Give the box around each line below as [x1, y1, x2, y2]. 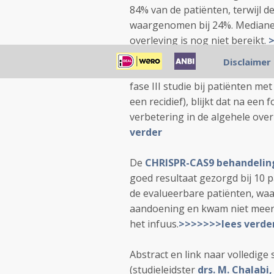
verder [130, 125, 162, 139]
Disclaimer [223, 56, 271, 68]
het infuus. [130, 217, 179, 231]
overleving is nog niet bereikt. [130, 34, 268, 47]
